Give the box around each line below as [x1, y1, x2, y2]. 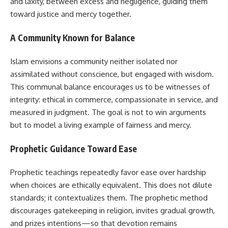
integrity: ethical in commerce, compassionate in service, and [10, 95, 218, 105]
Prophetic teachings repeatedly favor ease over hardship [10, 167, 206, 178]
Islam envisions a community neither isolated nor [10, 56, 178, 67]
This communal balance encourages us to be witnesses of [10, 82, 210, 92]
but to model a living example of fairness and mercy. [10, 120, 191, 130]
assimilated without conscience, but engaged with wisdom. [10, 69, 214, 79]
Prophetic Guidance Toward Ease [10, 142, 137, 154]
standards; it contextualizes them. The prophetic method [10, 193, 208, 203]
